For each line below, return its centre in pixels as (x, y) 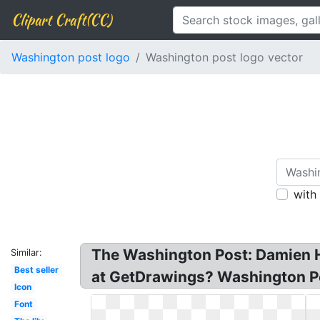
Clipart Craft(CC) (61, 20)
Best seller (36, 270)
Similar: (26, 252)
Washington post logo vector (224, 57)
